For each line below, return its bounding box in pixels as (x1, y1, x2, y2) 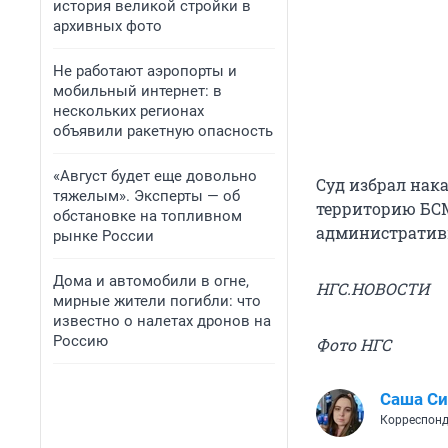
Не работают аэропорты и (53, 62, 237, 80)
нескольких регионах (53, 102, 204, 120)
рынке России (53, 227, 154, 245)
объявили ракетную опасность (53, 122, 273, 140)
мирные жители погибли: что (53, 292, 261, 310)
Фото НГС (316, 334, 391, 356)
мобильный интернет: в (53, 82, 222, 100)
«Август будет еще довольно (53, 167, 257, 185)
